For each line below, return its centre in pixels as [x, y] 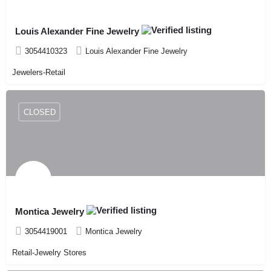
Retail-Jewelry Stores [49, 253]
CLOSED [39, 112]
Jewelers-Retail [39, 73]
